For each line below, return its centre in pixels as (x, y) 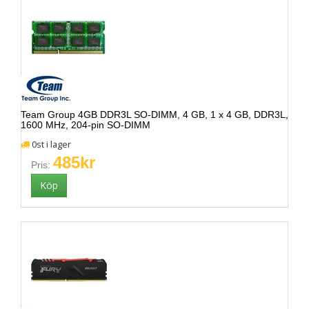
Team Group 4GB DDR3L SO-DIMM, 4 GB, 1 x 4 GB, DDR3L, (154, 114)
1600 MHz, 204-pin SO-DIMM (86, 125)
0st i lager (50, 144)
